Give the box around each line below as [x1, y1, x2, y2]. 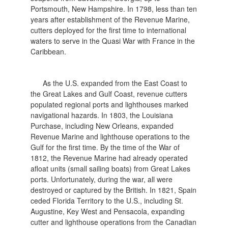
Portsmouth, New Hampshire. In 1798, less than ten [31, 3, 197, 14]
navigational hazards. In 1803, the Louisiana [31, 109, 174, 120]
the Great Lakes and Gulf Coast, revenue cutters [31, 88, 188, 99]
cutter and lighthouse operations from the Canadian [31, 216, 197, 227]
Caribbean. [31, 46, 67, 56]
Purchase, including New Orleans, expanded [31, 120, 174, 131]
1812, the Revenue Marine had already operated [31, 152, 188, 163]
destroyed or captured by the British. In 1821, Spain [31, 184, 197, 195]
